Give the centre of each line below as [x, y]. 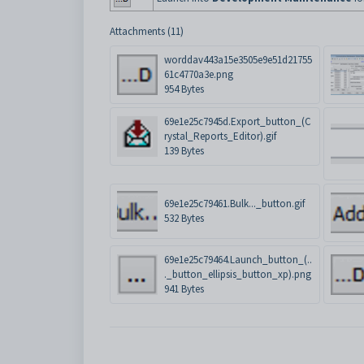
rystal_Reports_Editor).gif [220, 136]
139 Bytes [184, 151]
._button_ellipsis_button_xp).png [238, 274]
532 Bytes [184, 218]
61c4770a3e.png [199, 74]
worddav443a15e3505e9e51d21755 [238, 60]
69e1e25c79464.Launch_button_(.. [238, 260]
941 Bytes [184, 289]
